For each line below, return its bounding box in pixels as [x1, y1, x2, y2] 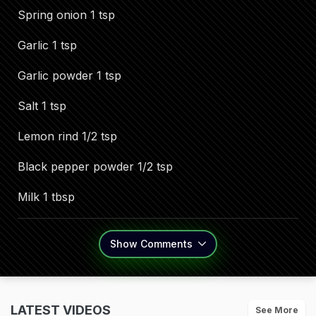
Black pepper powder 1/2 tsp [18, 159, 173, 174]
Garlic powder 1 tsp [18, 68, 121, 83]
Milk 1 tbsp [18, 190, 75, 204]
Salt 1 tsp [18, 99, 66, 113]
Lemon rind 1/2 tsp [18, 129, 117, 143]
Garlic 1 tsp [18, 38, 77, 52]
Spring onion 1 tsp [18, 8, 115, 22]
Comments [138, 238, 195, 250]
